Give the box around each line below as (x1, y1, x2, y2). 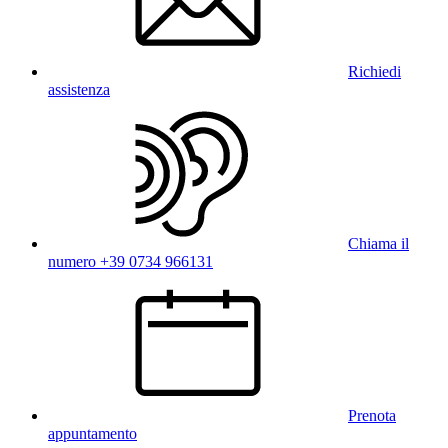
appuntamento (48, 424, 137, 442)
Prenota (348, 406, 396, 424)
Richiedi (348, 62, 401, 80)
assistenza (48, 80, 110, 98)
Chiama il (348, 234, 409, 252)
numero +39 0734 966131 (48, 252, 213, 270)
